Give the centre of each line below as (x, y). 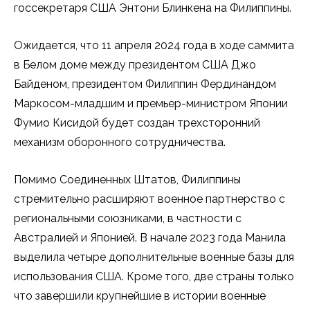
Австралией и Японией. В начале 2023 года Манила (150, 238)
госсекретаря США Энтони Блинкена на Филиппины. (153, 8)
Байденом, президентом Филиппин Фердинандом (145, 84)
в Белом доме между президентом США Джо (135, 65)
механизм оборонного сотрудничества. (121, 143)
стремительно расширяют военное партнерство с (149, 199)
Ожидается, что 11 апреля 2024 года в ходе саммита (154, 46)
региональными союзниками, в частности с (128, 219)
